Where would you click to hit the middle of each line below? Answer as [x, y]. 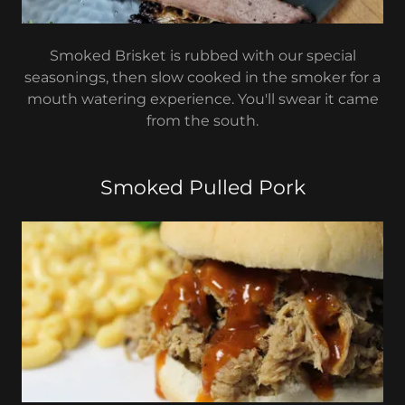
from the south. [202, 121]
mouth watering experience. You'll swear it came [202, 99]
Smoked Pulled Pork [202, 188]
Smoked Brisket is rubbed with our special [202, 56]
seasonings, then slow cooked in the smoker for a [202, 77]
